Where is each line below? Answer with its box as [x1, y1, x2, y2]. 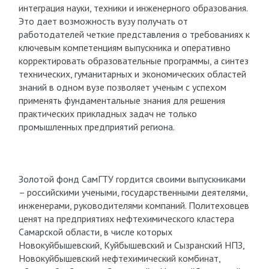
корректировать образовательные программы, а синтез [18, 55, 249, 67]
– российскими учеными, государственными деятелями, [18, 186, 247, 198]
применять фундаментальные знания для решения [18, 94, 225, 106]
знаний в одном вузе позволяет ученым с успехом [18, 81, 226, 93]
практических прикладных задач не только [18, 107, 197, 119]
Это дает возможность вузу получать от [18, 15, 188, 27]
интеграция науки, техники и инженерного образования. [18, 2, 247, 14]
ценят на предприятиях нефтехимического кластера [18, 213, 234, 225]
